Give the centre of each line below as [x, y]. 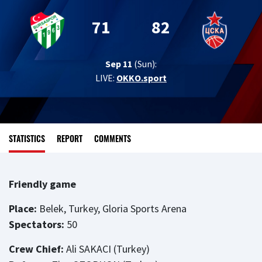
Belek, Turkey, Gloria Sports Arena [112, 208]
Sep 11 [119, 64]
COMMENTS [113, 138]
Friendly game [42, 184]
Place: [23, 208]
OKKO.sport [142, 78]
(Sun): [144, 64]
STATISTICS [27, 138]
